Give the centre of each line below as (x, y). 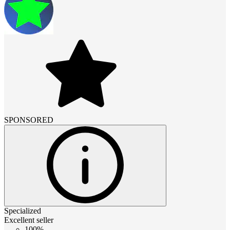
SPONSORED (29, 120)
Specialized (23, 210)
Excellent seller (29, 220)
